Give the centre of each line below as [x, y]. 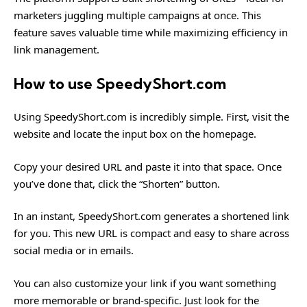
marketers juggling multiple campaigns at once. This [137, 15]
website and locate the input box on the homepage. [135, 134]
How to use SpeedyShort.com [120, 83]
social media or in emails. [74, 250]
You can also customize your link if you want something [145, 283]
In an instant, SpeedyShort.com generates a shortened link [151, 216]
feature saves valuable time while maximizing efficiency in [151, 32]
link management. [57, 49]
